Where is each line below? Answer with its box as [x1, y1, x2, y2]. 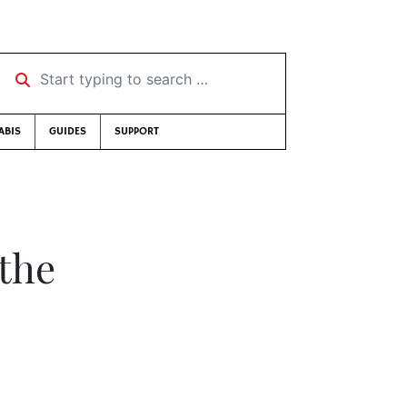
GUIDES [49, 124, 86, 138]
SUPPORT [114, 124, 159, 138]
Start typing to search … [4, 64, 172, 82]
